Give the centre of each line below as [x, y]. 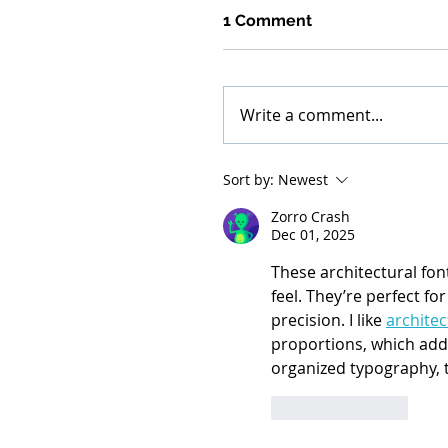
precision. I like [328, 320]
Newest [303, 180]
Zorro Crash [310, 217]
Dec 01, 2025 [313, 235]
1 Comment [267, 21]
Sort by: [248, 180]
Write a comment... [311, 115]
